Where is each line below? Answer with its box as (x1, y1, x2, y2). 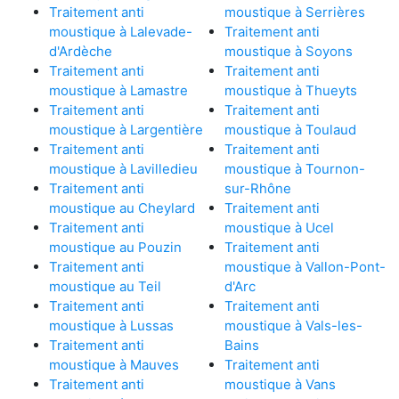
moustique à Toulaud (224, 120, 356, 138)
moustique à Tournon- (224, 159, 365, 177)
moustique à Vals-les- (224, 316, 362, 334)
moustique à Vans (224, 375, 336, 393)
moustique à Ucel (224, 218, 334, 236)
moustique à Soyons (224, 42, 353, 60)
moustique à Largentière (49, 120, 203, 138)
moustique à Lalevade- (49, 22, 192, 40)
